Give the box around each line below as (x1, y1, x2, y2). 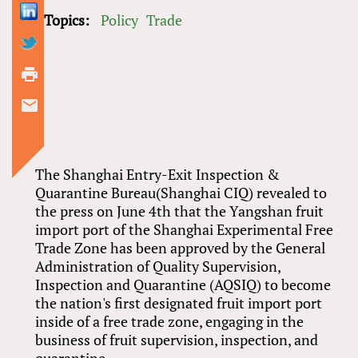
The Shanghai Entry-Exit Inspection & (35, 165, 280, 185)
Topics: (44, 10, 93, 30)
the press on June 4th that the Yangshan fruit (35, 201, 324, 221)
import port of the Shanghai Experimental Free (35, 220, 334, 240)
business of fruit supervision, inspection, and (35, 330, 319, 350)
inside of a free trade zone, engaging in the (35, 312, 304, 332)
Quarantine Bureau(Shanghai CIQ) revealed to (35, 183, 328, 203)
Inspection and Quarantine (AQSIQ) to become (35, 275, 332, 295)
